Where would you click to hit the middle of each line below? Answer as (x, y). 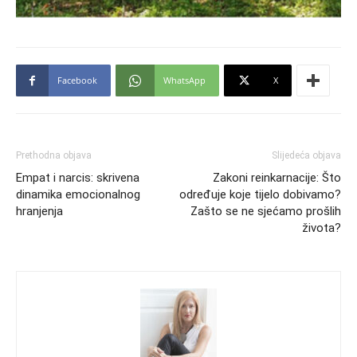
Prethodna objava (54, 156)
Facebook (77, 80)
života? (322, 228)
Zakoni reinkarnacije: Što (277, 178)
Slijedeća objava (306, 156)
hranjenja (39, 212)
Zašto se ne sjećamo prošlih (266, 212)
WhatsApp (184, 80)
